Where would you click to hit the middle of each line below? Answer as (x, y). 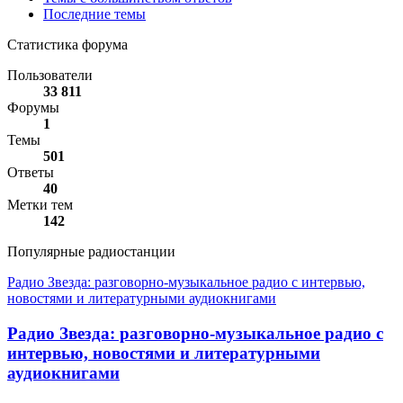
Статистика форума (67, 45)
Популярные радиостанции (91, 252)
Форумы (33, 108)
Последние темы (94, 14)
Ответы (31, 173)
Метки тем (40, 205)
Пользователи (50, 76)
